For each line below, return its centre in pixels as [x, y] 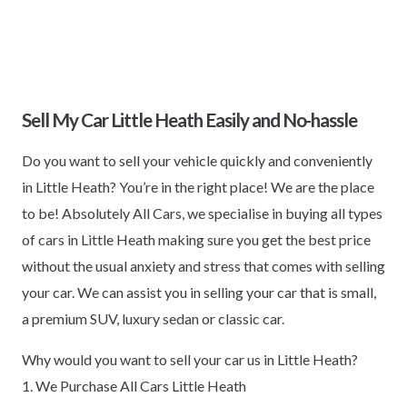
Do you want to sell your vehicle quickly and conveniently [197, 160]
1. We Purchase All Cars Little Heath [134, 385]
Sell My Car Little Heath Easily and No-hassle [190, 119]
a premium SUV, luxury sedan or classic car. [153, 318]
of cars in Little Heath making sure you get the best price [196, 239]
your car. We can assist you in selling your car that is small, [199, 292]
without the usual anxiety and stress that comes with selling [203, 265]
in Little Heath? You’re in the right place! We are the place [198, 186]
